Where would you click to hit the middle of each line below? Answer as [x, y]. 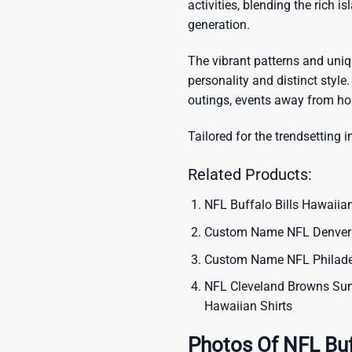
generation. [219, 25]
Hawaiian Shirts [248, 306]
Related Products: [250, 175]
